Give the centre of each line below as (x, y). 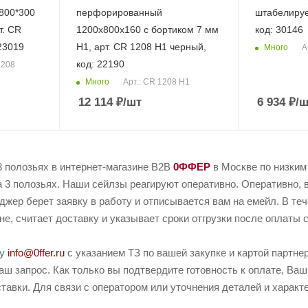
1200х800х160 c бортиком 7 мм (147, 30)
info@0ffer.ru (36, 253)
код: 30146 (279, 30)
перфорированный (119, 13)
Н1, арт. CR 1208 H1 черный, (141, 47)
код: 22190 (100, 64)
